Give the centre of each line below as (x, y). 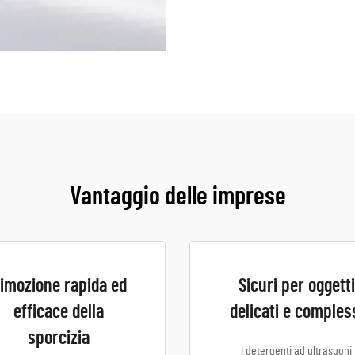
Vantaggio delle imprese (177, 197)
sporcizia (59, 338)
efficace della (59, 312)
